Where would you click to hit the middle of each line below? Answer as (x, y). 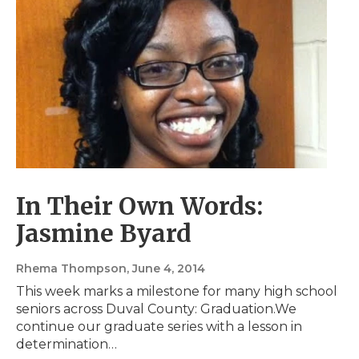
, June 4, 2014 (166, 269)
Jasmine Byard (104, 234)
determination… (67, 345)
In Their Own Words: (139, 206)
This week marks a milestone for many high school (177, 292)
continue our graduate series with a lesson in (159, 327)
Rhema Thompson (71, 269)
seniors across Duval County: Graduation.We (156, 309)
